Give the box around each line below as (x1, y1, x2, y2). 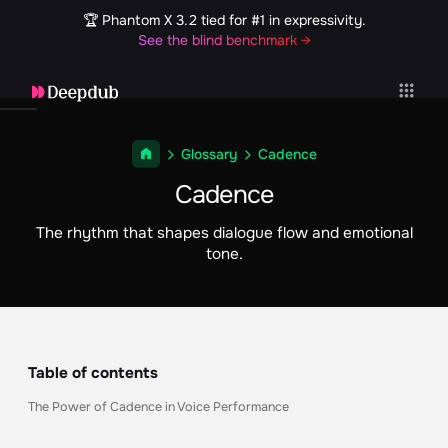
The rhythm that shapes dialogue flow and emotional (35, 223, 413, 243)
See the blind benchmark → (137, 30, 311, 49)
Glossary (180, 145, 237, 163)
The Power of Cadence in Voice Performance (28, 399, 289, 415)
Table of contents (28, 363, 158, 383)
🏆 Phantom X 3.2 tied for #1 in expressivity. (82, 10, 366, 29)
